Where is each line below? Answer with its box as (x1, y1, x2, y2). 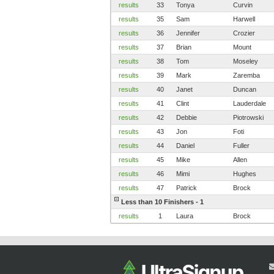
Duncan (233, 85, 256, 93)
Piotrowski (233, 113, 264, 121)
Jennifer (176, 29, 200, 37)
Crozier (233, 29, 255, 37)
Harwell (233, 15, 255, 23)
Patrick (176, 183, 197, 191)
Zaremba (233, 71, 260, 79)
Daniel (176, 141, 194, 149)
